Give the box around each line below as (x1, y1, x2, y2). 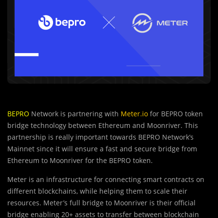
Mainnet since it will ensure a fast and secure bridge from (7, 144, 197, 153)
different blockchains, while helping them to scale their (7, 186, 187, 196)
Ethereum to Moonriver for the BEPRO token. (7, 155, 153, 165)
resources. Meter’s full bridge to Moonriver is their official (7, 198, 196, 207)
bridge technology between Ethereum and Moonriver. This (7, 120, 198, 130)
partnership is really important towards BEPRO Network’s (7, 132, 194, 142)
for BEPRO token (148, 109, 203, 118)
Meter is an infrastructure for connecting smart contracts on (7, 174, 204, 184)
